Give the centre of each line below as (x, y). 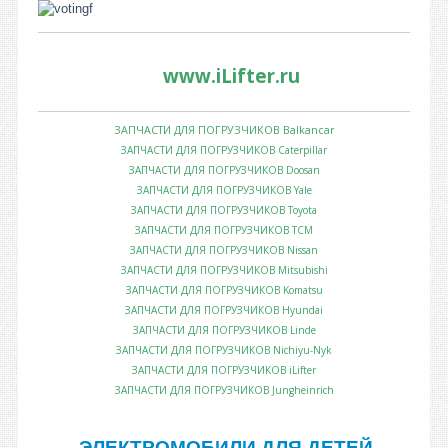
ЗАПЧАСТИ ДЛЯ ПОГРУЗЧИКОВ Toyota (224, 209)
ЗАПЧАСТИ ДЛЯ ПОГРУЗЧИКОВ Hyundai (224, 309)
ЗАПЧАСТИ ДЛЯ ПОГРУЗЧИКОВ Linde (224, 329)
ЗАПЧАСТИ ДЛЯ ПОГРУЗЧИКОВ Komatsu (224, 289)
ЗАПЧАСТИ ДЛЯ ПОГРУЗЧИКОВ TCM (224, 229)
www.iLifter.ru (231, 75)
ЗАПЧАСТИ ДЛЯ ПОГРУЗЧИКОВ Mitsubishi (224, 269)
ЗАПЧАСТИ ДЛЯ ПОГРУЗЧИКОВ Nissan (224, 249)
